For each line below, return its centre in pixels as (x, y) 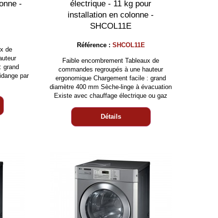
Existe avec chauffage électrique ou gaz (111, 96)
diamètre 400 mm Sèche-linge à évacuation (111, 87)
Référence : (94, 45)
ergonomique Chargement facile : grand (111, 78)
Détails (111, 117)
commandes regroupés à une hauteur (111, 69)
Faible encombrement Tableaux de (111, 61)
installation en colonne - (111, 15)
